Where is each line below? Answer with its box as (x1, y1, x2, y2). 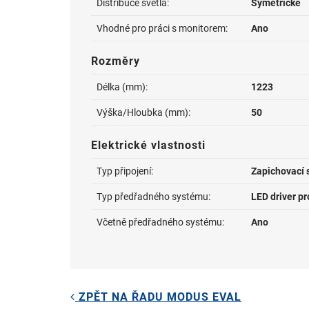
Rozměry (91, 54, 140, 68)
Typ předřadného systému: (97, 191, 210, 202)
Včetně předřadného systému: (97, 217, 224, 228)
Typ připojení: (97, 166, 153, 177)
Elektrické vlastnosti (91, 139, 206, 152)
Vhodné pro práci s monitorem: (97, 23, 228, 34)
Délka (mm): (97, 81, 148, 92)
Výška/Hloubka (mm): (97, 107, 190, 118)
